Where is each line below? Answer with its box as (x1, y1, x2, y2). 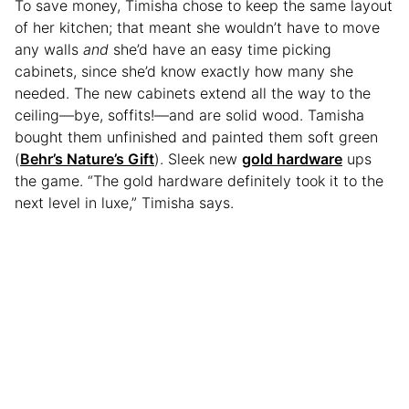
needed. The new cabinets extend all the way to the (15, 83, 371, 102)
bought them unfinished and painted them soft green (15, 127, 378, 146)
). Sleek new (154, 149, 242, 168)
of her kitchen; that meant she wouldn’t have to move (15, 17, 380, 37)
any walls (15, 39, 83, 58)
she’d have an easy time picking (113, 39, 331, 58)
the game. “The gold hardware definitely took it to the (15, 171, 383, 190)
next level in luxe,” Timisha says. (15, 193, 234, 212)
